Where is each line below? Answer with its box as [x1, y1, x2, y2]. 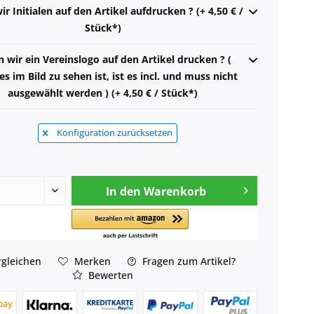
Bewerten [86, 268, 134, 282]
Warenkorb [144, 183, 207, 199]
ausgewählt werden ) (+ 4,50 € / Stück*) [8, 86, 198, 100]
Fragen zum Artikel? [139, 254, 235, 268]
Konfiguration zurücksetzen [55, 125, 173, 139]
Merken [74, 254, 111, 268]
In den [106, 183, 142, 199]
